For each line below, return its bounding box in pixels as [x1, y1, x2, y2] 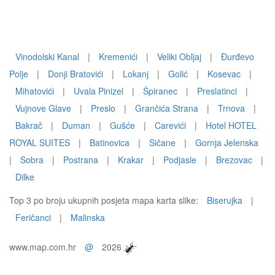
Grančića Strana [135, 102, 198, 114]
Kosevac [207, 68, 241, 80]
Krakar [118, 153, 144, 166]
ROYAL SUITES [9, 136, 70, 149]
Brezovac [216, 153, 252, 166]
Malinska [71, 211, 105, 223]
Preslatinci [197, 85, 237, 97]
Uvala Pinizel [74, 85, 123, 97]
